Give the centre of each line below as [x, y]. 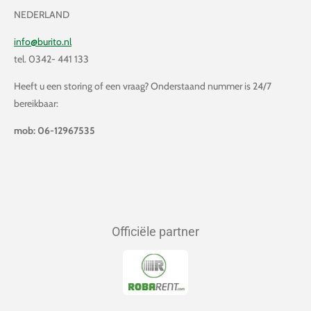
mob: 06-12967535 [54, 131]
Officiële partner [155, 232]
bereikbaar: [36, 104]
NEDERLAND [42, 15]
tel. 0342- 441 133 [52, 59]
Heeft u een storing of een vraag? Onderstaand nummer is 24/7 [143, 86]
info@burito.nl [43, 42]
